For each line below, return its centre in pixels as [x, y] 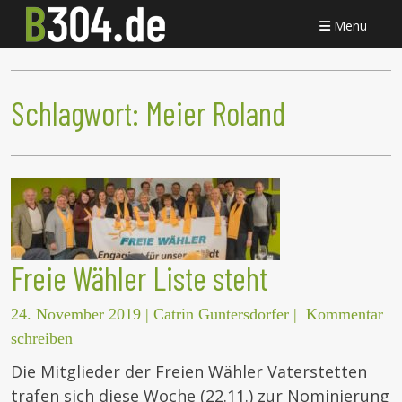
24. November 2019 [76, 315]
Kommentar [345, 315]
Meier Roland [215, 113]
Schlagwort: [78, 113]
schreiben [42, 339]
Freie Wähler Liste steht [139, 278]
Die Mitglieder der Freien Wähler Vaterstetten [189, 372]
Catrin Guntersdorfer [221, 315]
